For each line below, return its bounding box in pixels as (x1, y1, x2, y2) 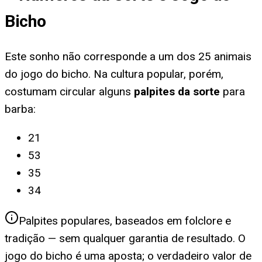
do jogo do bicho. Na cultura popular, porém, (5, 67, 223, 81)
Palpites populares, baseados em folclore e (19, 214, 231, 228)
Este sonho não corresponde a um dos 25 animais (5, 50, 251, 64)
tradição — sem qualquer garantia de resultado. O (5, 232, 246, 246)
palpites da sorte (134, 85, 220, 99)
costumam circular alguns (5, 85, 131, 99)
